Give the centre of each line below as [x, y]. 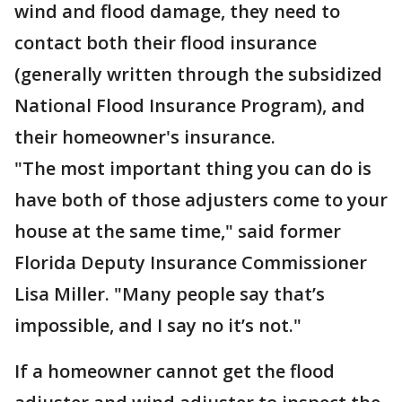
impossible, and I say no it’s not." [158, 325]
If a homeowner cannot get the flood [175, 371]
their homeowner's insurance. [147, 137]
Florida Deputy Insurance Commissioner [191, 262]
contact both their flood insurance [166, 43]
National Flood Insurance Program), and [190, 105]
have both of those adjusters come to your [201, 200]
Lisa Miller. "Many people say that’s [170, 294]
